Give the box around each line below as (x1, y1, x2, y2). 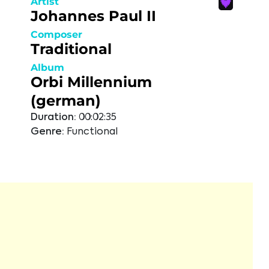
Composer (31, 29, 82, 40)
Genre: (31, 127, 64, 137)
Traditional (31, 40, 112, 58)
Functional (67, 127, 118, 137)
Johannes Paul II (31, 7, 156, 25)
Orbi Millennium (31, 73, 152, 91)
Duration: (31, 113, 76, 122)
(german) (31, 92, 101, 109)
